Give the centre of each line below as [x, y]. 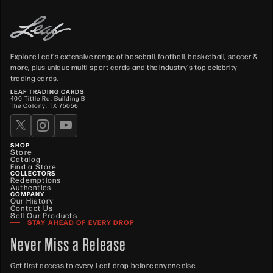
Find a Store [34, 167]
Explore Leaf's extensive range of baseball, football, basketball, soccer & [134, 56]
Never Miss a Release [68, 245]
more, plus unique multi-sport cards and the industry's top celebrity [124, 67]
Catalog [26, 159]
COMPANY [28, 194]
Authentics [31, 187]
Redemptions [36, 180]
